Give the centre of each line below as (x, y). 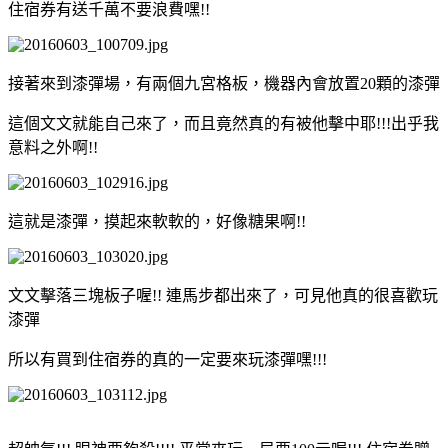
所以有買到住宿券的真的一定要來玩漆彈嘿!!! (167, 359)
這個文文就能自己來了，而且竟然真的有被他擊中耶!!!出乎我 (223, 123)
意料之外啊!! (53, 147)
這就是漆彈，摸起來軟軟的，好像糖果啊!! (157, 221)
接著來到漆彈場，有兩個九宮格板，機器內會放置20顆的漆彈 (224, 83)
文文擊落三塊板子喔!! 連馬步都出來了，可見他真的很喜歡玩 (223, 295)
